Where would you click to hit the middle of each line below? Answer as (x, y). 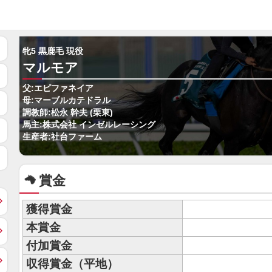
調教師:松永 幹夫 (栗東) (68, 113)
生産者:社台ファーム (62, 137)
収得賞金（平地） (72, 264)
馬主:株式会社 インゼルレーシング (89, 125)
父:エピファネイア (58, 88)
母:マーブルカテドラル (66, 100)
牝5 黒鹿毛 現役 (53, 51)
